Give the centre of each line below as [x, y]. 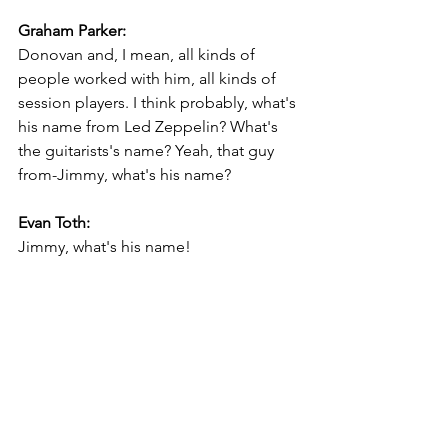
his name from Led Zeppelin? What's [150, 126]
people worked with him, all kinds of [149, 78]
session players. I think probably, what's [159, 102]
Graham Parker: [72, 30]
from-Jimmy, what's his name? [124, 174]
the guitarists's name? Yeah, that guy [148, 150]
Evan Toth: [54, 222]
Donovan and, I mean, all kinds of [138, 54]
